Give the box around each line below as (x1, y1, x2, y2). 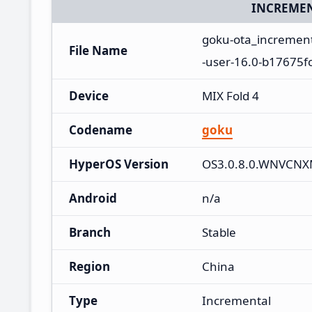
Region (69, 258, 110, 274)
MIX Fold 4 (202, 87, 259, 104)
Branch (69, 224, 111, 240)
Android (69, 189, 117, 206)
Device (69, 87, 109, 104)
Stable (202, 224, 236, 240)
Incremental (202, 292, 271, 309)
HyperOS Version (69, 155, 169, 172)
